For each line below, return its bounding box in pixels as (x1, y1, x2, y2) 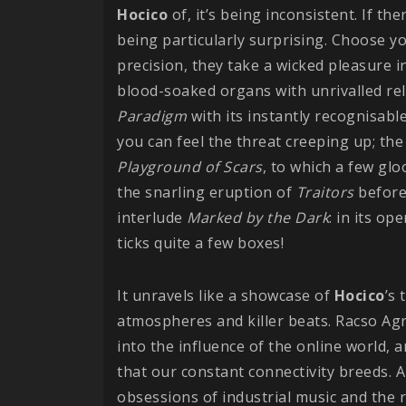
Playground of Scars (117, 156, 263, 177)
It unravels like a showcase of (117, 285, 334, 305)
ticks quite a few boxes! (117, 232, 284, 253)
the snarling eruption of (117, 181, 296, 202)
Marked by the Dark (187, 207, 329, 227)
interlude (117, 207, 187, 227)
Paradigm (117, 105, 187, 126)
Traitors (295, 181, 354, 202)
